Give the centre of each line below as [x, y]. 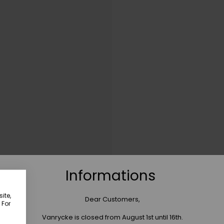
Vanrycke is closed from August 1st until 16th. [112, 217]
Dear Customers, [112, 199]
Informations [112, 176]
